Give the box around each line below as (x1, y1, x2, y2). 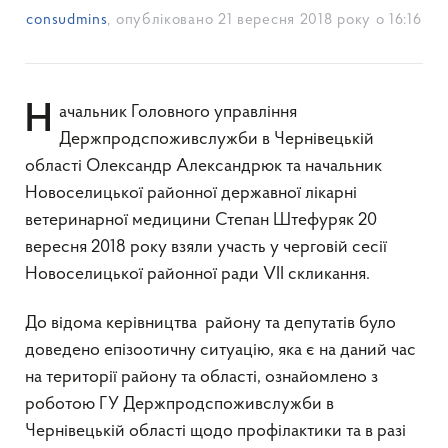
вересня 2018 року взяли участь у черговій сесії (25, 238, 387, 257)
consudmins (26, 13, 108, 28)
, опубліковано (107, 13, 218, 28)
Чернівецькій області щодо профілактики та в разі (25, 422, 406, 441)
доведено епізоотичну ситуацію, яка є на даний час (25, 341, 416, 360)
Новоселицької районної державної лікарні (25, 184, 357, 203)
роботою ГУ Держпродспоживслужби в (25, 395, 334, 414)
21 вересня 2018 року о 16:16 (217, 13, 422, 28)
